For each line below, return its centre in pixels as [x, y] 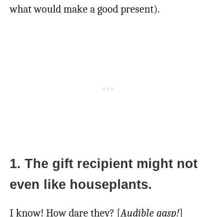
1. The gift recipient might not [104, 164]
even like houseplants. [83, 185]
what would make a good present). [86, 9]
